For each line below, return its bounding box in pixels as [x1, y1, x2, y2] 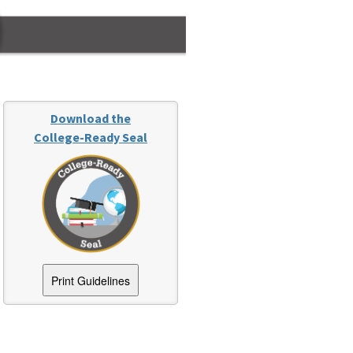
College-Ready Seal [34, 129, 147, 146]
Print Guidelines [51, 272, 130, 288]
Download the [50, 110, 131, 127]
